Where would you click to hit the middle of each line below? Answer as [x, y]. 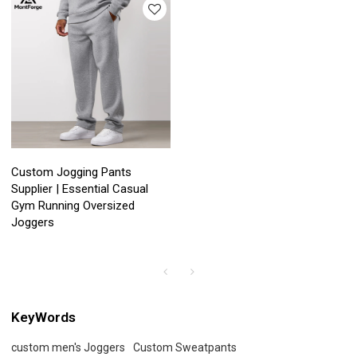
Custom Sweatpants [185, 347]
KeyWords [44, 317]
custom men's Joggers [69, 347]
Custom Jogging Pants [72, 173]
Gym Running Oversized [73, 206]
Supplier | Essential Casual [80, 189]
